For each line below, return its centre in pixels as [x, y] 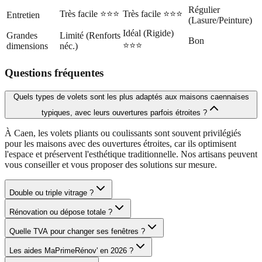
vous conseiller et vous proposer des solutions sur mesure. [111, 165]
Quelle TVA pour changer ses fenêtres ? [77, 232]
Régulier [204, 9]
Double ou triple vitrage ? [51, 193]
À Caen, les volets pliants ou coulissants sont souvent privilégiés [123, 133]
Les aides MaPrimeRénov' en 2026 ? [71, 251]
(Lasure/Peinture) [220, 20]
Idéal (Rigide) [148, 33]
